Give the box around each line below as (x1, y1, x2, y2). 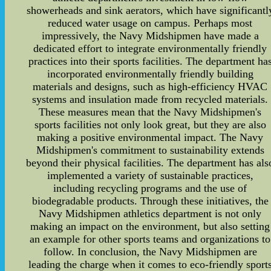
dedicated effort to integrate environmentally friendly (33, 42, 267, 54)
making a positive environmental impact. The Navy (37, 131, 264, 143)
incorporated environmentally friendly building (47, 67, 253, 80)
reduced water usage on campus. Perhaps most (48, 16, 253, 29)
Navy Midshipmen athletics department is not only (39, 207, 262, 220)
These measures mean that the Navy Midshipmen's (39, 105, 262, 118)
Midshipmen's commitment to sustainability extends (36, 143, 264, 156)
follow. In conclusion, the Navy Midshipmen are (43, 245, 257, 258)
